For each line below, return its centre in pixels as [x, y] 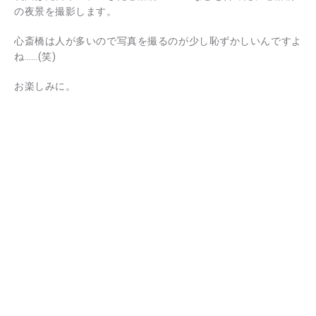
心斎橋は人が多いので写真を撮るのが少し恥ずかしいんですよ [158, 41]
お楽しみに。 [45, 86]
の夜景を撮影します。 [66, 11]
